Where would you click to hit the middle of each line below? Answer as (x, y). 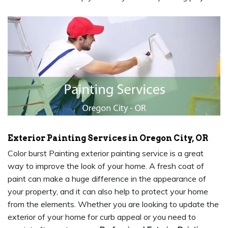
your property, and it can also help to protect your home (108, 192)
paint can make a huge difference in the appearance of (107, 179)
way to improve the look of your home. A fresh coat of (106, 166)
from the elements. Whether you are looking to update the (113, 204)
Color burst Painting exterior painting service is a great (106, 153)
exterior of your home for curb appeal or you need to (102, 217)
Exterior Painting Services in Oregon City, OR (108, 138)
